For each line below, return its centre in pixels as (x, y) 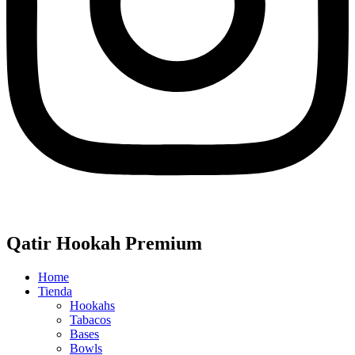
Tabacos (90, 320)
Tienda (55, 292)
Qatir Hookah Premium (104, 244)
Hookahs (92, 306)
